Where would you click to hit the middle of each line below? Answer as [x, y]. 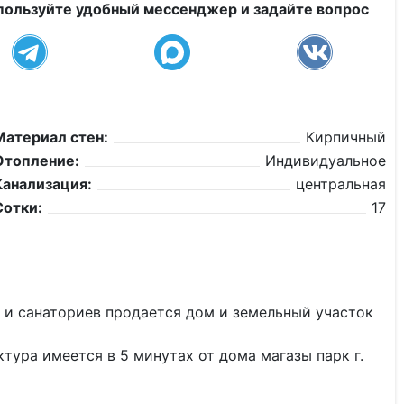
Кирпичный [346, 137]
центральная [341, 184]
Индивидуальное [326, 161]
